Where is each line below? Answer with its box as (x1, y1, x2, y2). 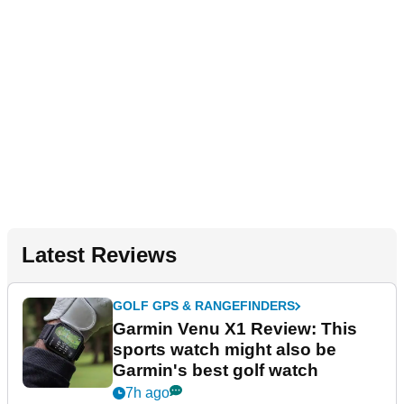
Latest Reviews (22, 243, 177, 268)
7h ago (125, 385, 170, 401)
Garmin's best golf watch (113, 361, 318, 381)
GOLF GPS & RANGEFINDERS (113, 298, 295, 314)
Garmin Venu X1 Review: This (113, 319, 357, 339)
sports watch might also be (113, 340, 336, 360)
